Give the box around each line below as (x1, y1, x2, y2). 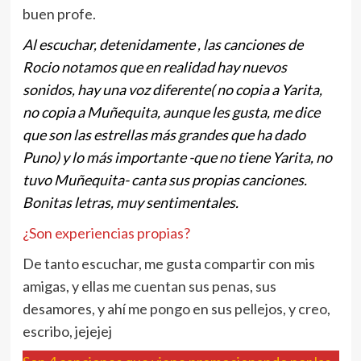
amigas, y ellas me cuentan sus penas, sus (22, 277, 276, 296)
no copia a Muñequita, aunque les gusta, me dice (22, 103, 320, 122)
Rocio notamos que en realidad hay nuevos (22, 58, 287, 77)
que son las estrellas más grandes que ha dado (22, 126, 305, 144)
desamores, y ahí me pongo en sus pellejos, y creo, (22, 300, 330, 318)
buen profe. (22, 5, 96, 23)
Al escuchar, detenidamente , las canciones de (22, 35, 303, 54)
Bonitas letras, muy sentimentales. (22, 193, 239, 212)
